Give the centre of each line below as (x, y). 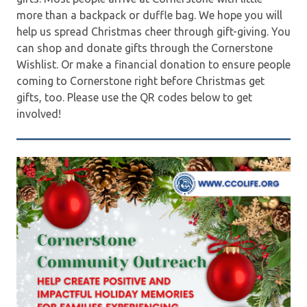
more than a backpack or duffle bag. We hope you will (149, 15)
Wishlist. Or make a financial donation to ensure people (153, 64)
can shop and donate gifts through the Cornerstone (145, 48)
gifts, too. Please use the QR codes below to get (134, 97)
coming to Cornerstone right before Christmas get (140, 81)
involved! (39, 113)
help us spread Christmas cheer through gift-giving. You (153, 31)
